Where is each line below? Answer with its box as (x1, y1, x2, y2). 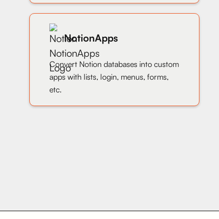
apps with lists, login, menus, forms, (49, 71, 169, 82)
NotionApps (64, 31, 118, 44)
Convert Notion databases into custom (49, 59, 179, 69)
